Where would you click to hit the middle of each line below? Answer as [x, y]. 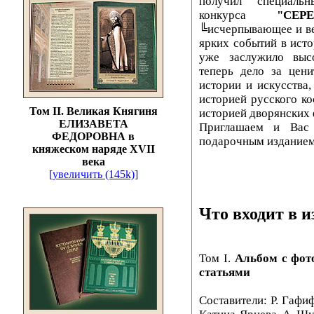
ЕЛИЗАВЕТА [93, 124]
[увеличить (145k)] [93, 174]
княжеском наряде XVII [93, 149]
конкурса [238, 15]
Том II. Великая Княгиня [93, 111]
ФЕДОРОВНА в [93, 136]
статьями [225, 272]
